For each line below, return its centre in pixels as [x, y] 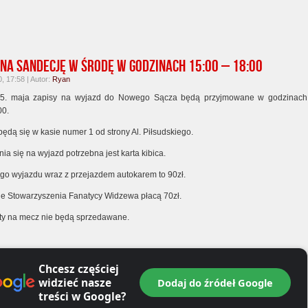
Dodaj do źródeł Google [215, 283]
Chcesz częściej [78, 269]
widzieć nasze [75, 283]
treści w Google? [82, 296]
